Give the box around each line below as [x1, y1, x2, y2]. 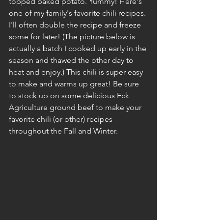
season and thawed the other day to [9, 55, 136, 65]
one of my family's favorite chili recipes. [9, 8, 148, 18]
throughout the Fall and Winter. [9, 126, 118, 136]
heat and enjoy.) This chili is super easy [9, 67, 145, 77]
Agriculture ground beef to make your [9, 103, 143, 112]
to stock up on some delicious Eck [9, 91, 131, 100]
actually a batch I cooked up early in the [9, 44, 148, 53]
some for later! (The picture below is [9, 32, 137, 41]
